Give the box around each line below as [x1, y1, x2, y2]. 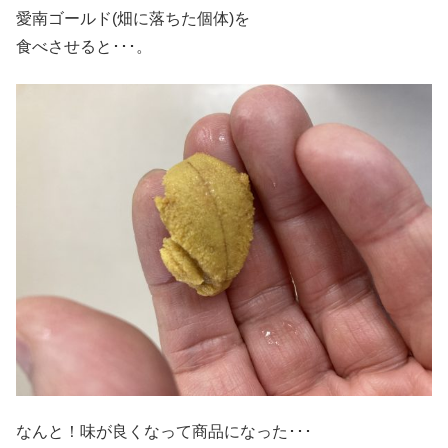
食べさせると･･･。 [16, 38, 152, 56]
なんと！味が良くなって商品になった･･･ [16, 423, 312, 441]
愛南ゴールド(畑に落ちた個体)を [16, 10, 250, 28]
